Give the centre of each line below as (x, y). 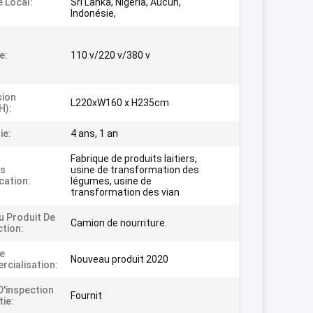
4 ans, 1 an (94, 133)
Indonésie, (93, 13)
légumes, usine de (111, 181)
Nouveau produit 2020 (119, 259)
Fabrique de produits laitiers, (134, 159)
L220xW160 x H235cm (120, 103)
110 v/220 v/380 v (110, 55)
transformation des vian (125, 192)
